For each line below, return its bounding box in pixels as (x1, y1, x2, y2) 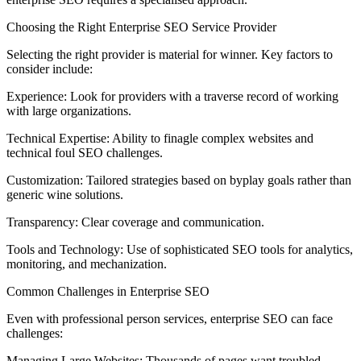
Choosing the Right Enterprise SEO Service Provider (6, 20, 276, 35)
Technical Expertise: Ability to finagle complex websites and (6, 131, 313, 146)
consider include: (6, 62, 93, 77)
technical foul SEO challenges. (6, 146, 163, 160)
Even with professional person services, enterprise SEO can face (6, 312, 333, 326)
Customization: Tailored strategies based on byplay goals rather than (6, 173, 351, 188)
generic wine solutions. (6, 188, 123, 202)
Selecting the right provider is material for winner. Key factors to (6, 48, 333, 62)
